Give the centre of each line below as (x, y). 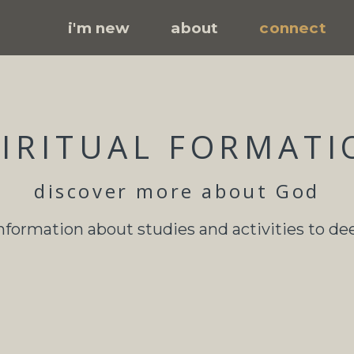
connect (293, 28)
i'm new (99, 28)
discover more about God (177, 191)
